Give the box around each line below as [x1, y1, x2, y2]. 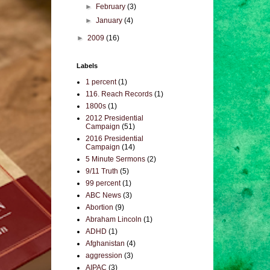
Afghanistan [86, 239, 125, 248]
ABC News [86, 191, 121, 199]
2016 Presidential [86, 134, 143, 143]
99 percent [86, 179, 121, 187]
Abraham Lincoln [86, 215, 142, 224]
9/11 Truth [86, 167, 118, 175]
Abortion [86, 203, 113, 212]
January [96, 16, 125, 25]
